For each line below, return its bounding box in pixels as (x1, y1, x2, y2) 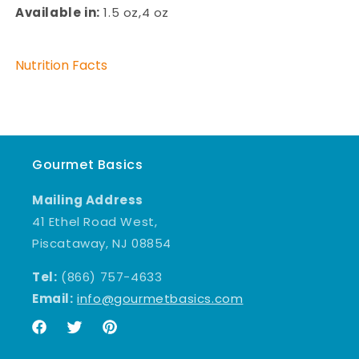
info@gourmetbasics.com (77, 290, 244, 308)
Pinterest (100, 327, 155, 344)
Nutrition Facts (15, 55, 107, 75)
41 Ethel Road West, (32, 213, 158, 231)
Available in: (15, 4, 100, 22)
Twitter (65, 327, 108, 344)
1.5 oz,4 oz (99, 4, 170, 22)
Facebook (30, 327, 88, 344)
